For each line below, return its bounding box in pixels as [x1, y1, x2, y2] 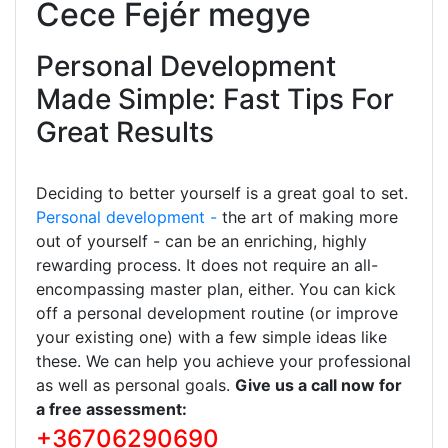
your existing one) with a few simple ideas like [36, 326, 387, 347]
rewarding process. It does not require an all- [36, 254, 378, 275]
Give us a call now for [235, 374, 402, 395]
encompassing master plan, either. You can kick [36, 278, 396, 299]
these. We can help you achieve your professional [36, 350, 411, 371]
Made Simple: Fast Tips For [36, 81, 394, 116]
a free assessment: [36, 398, 187, 419]
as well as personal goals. [36, 374, 235, 395]
